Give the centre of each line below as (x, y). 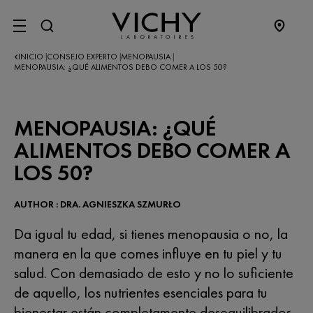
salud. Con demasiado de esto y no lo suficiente (154, 273)
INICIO (32, 57)
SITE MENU (54, 32)
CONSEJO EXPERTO (83, 57)
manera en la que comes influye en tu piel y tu (148, 253)
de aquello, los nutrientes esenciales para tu (141, 292)
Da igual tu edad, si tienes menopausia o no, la (151, 234)
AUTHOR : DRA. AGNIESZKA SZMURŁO (97, 204)
